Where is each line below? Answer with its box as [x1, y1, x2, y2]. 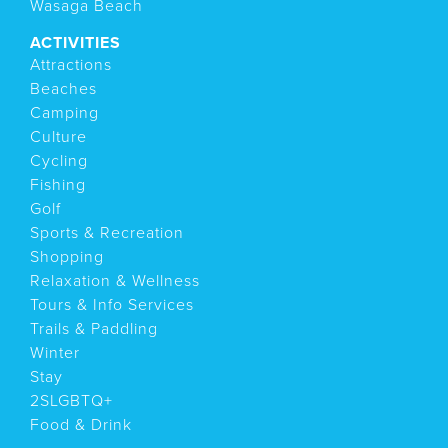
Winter [30, 342, 80, 363]
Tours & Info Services [30, 294, 194, 315]
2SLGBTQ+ [30, 390, 113, 411]
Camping [30, 102, 99, 123]
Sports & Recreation [30, 222, 184, 243]
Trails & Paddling [30, 318, 158, 339]
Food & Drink [30, 414, 132, 435]
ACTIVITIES [30, 32, 121, 53]
